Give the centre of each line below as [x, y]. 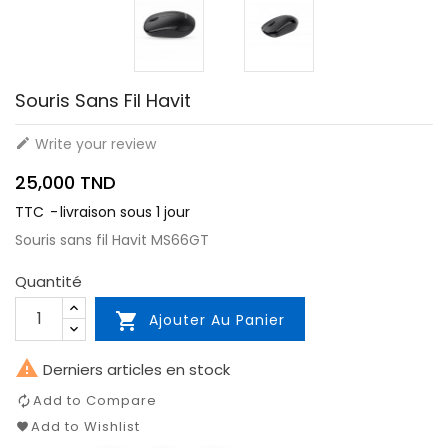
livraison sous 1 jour [125, 211]
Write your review [93, 143]
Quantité [48, 281]
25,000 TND [65, 182]
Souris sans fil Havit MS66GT [112, 239]
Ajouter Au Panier [217, 319]
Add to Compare [95, 400]
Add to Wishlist [85, 426]
